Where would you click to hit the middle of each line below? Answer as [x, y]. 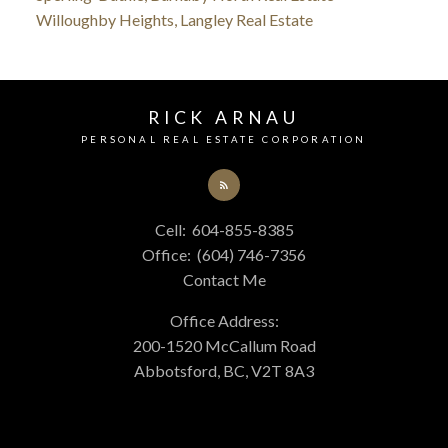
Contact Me [224, 279]
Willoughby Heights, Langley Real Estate [174, 20]
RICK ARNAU [224, 117]
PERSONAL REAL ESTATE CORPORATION [224, 139]
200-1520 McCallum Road [224, 345]
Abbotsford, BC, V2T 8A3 [224, 370]
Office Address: [224, 320]
